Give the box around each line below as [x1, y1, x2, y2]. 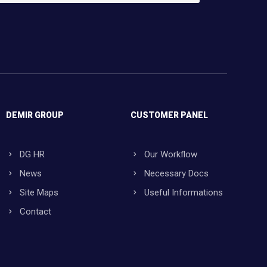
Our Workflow [144, 149, 198, 160]
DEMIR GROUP [5, 110, 64, 120]
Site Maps [19, 187, 58, 198]
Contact [19, 206, 51, 218]
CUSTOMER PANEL [131, 110, 209, 120]
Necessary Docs [144, 168, 209, 179]
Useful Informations [144, 187, 223, 198]
